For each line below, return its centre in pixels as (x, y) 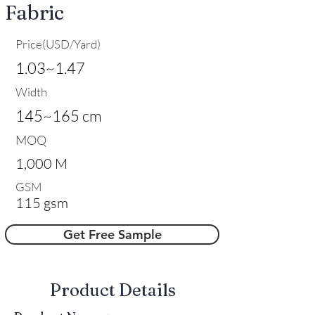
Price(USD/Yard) (58, 44)
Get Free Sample (112, 234)
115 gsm (42, 202)
